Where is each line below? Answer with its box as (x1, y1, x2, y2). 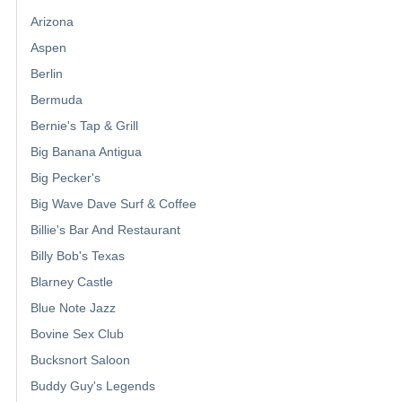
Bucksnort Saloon (31, 353, 130, 368)
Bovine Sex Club (31, 327, 124, 342)
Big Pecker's (31, 170, 100, 186)
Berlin (31, 66, 63, 82)
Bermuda (31, 92, 83, 108)
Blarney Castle (31, 275, 113, 290)
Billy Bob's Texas (31, 249, 125, 264)
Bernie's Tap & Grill (31, 118, 138, 134)
